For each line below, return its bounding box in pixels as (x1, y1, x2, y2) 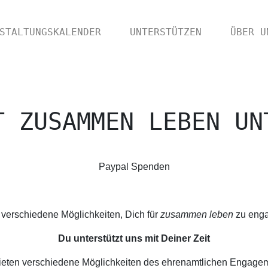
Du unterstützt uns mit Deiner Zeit (58, 233, 210, 243)
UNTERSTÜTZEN (129, 26, 202, 38)
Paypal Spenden (98, 161, 170, 172)
